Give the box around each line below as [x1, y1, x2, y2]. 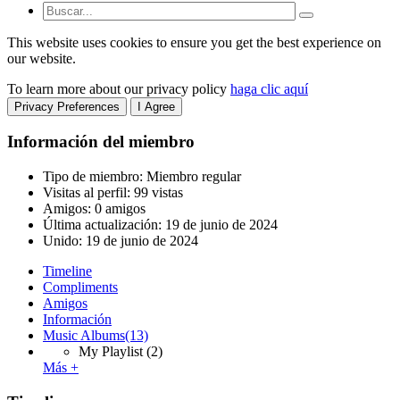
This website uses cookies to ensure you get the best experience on [7, 34, 381, 50]
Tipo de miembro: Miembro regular [43, 169, 241, 185]
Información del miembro [7, 132, 195, 152]
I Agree [137, 99, 175, 113]
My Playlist [79, 344, 143, 360]
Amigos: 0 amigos [43, 201, 146, 217]
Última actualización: [43, 217, 165, 233]
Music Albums [43, 328, 125, 344]
